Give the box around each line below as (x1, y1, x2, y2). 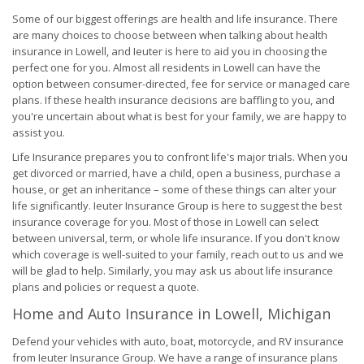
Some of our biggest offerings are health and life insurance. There (12, 11, 338, 26)
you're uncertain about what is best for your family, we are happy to (12, 109, 347, 123)
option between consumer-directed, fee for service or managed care (12, 76, 350, 91)
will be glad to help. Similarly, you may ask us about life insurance (12, 263, 333, 278)
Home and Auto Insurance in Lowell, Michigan (12, 304, 331, 323)
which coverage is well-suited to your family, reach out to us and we (12, 247, 344, 262)
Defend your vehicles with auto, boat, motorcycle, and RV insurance (12, 334, 344, 349)
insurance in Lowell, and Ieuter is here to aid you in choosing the (12, 44, 327, 58)
